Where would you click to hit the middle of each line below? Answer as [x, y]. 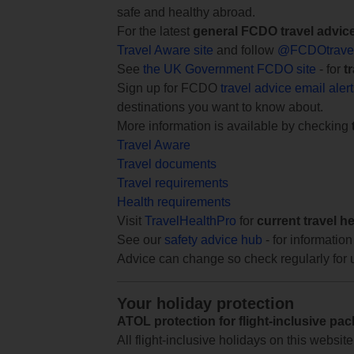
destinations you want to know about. [220, 107]
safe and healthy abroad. [186, 12]
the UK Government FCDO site [230, 69]
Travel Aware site [165, 50]
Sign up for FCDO [169, 88]
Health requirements [174, 201]
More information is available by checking [234, 126]
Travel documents [167, 164]
